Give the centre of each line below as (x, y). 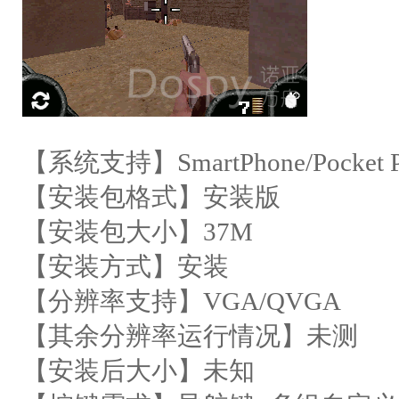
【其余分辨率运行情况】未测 (190, 336)
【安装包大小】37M (138, 232)
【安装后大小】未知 (138, 370)
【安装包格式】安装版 (151, 197)
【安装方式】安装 (126, 266)
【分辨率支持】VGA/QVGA (182, 301)
